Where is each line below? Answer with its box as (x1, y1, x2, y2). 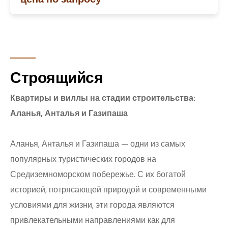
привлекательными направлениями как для (10, 215, 175, 226)
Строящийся (10, 68, 106, 88)
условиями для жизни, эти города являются (10, 199, 175, 211)
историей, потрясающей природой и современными (10, 184, 207, 195)
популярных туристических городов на (10, 154, 156, 165)
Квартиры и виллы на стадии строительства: (10, 93, 195, 104)
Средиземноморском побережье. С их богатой (10, 169, 186, 180)
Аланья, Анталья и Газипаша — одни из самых (10, 138, 185, 150)
